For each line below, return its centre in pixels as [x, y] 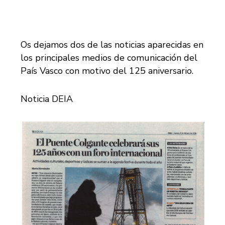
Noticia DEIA [47, 99]
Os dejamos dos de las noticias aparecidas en [112, 45]
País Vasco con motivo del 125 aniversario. [107, 71]
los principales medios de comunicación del [109, 58]
